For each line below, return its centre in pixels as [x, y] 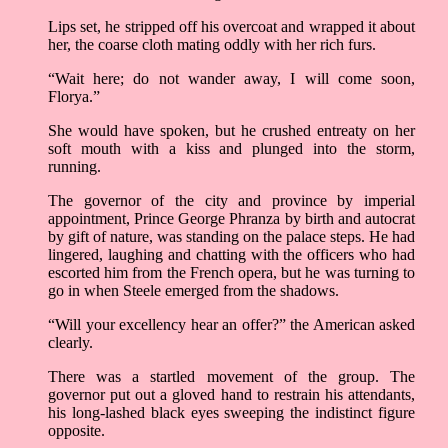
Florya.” [74, 97]
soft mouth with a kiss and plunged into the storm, [231, 149]
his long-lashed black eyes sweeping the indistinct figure [231, 413]
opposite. [76, 431]
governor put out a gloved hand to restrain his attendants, [231, 395]
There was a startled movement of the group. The [231, 377]
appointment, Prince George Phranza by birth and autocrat [231, 219]
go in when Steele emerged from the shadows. [193, 291]
